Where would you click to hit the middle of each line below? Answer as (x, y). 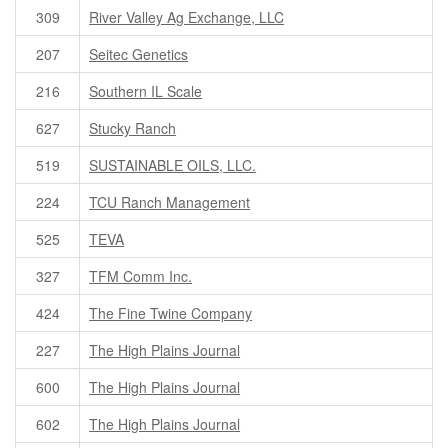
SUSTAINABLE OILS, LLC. (173, 165)
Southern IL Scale (146, 91)
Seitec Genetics (139, 54)
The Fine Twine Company (171, 313)
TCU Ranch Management (170, 202)
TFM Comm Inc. (141, 276)
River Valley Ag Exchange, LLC (187, 17)
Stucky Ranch (133, 128)
